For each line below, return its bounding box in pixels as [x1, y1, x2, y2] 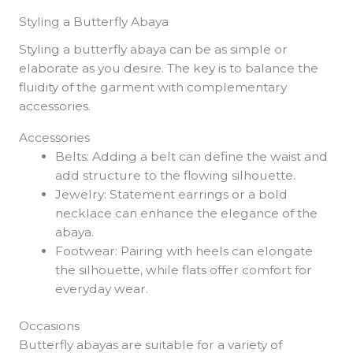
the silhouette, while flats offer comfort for [55, 262, 313, 277]
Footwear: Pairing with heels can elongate [55, 243, 314, 258]
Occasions [18, 318, 80, 333]
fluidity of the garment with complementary [18, 80, 287, 95]
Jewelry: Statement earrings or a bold [55, 186, 288, 202]
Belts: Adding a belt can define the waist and [55, 148, 329, 164]
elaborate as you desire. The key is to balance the [18, 61, 318, 76]
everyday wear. [55, 281, 149, 296]
